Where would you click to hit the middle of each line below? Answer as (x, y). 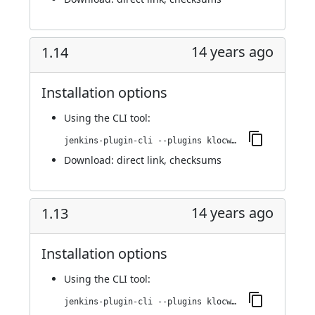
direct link (140, 160)
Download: (90, 160)
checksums (195, 160)
